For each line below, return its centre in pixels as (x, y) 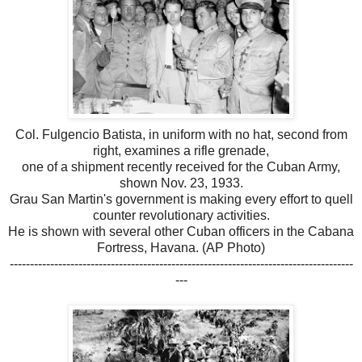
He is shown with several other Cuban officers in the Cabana (181, 231)
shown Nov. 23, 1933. (181, 183)
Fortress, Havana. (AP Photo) (181, 247)
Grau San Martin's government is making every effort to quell (181, 199)
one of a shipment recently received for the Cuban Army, (181, 166)
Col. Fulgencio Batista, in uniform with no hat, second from (181, 134)
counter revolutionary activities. (181, 215)
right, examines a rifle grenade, (181, 150)
